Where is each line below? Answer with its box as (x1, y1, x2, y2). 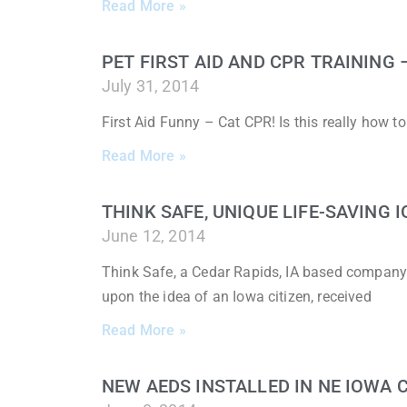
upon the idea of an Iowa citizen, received (102, 287, 372, 305)
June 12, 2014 (102, 225, 206, 245)
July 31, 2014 (102, 75, 200, 95)
